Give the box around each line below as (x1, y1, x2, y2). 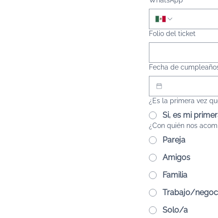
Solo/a (163, 205, 188, 215)
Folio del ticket (149, 30, 196, 37)
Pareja (163, 135, 185, 145)
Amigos (163, 153, 190, 162)
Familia (163, 170, 187, 180)
